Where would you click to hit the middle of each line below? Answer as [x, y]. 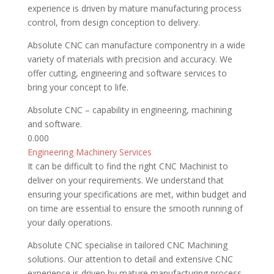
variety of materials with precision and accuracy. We [130, 59]
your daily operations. [70, 222]
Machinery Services [113, 152]
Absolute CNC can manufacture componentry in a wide [136, 45]
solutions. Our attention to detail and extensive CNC [130, 259]
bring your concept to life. [78, 87]
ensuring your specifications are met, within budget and [137, 194]
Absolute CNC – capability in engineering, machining [129, 110]
